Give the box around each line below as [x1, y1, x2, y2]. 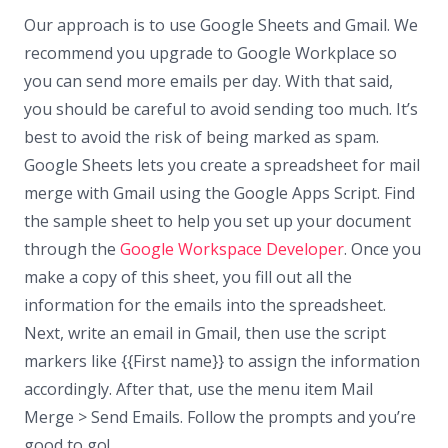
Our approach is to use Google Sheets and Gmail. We [24, 13, 418, 36]
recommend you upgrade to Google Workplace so [24, 41, 397, 64]
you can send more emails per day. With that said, [24, 69, 393, 92]
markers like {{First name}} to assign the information [24, 349, 420, 372]
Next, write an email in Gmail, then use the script [24, 321, 386, 344]
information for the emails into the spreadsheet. [24, 293, 386, 316]
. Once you [344, 237, 421, 260]
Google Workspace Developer [120, 237, 344, 260]
